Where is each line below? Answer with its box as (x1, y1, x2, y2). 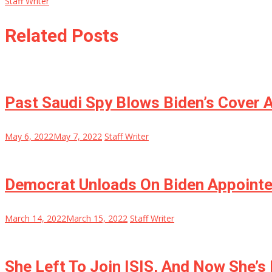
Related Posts (5, 24, 118, 46)
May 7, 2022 (53, 131, 102, 143)
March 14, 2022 (5, 212, 66, 225)
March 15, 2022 (66, 212, 127, 225)
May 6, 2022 (5, 131, 53, 143)
